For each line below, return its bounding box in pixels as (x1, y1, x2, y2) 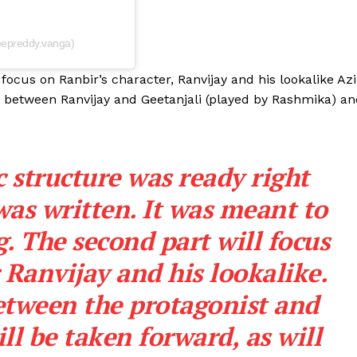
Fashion (151, 36, 194, 50)
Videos (151, 11, 190, 25)
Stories (151, 84, 192, 99)
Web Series (151, 60, 215, 74)
